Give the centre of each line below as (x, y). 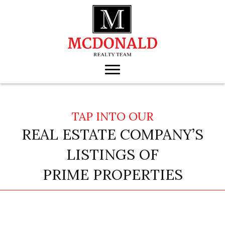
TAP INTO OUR (113, 117)
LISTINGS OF (113, 155)
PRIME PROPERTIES (113, 175)
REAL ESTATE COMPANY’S (113, 135)
